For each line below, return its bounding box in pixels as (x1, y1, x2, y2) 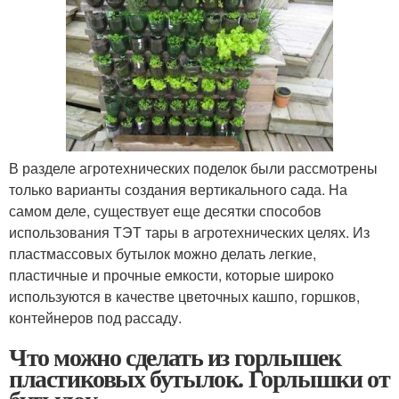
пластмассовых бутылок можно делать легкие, (9, 243, 316, 265)
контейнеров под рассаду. (9, 307, 182, 329)
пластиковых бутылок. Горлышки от (9, 360, 390, 397)
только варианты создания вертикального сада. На (9, 179, 347, 200)
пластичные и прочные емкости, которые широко (9, 265, 334, 286)
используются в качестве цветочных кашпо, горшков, (9, 286, 360, 307)
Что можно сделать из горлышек (9, 338, 341, 376)
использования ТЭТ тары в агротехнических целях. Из (9, 222, 370, 243)
